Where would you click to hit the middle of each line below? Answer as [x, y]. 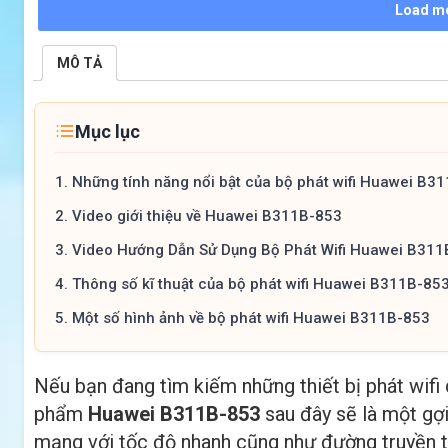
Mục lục [107, 131]
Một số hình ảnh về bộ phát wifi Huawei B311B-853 [251, 317]
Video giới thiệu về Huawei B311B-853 [207, 215]
